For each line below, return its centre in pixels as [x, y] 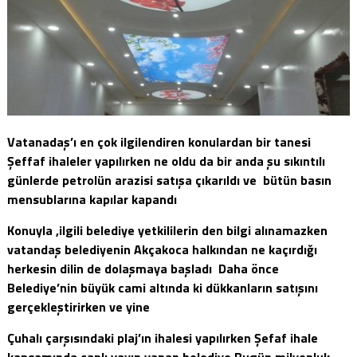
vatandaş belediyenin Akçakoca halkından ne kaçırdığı [162, 249]
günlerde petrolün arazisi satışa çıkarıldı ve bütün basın [169, 180]
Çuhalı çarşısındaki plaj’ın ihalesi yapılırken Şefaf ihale [162, 337]
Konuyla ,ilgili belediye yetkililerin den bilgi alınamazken [169, 230]
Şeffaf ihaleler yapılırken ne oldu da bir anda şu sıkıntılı [166, 161]
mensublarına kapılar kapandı [93, 199]
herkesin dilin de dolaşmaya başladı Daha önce [143, 268]
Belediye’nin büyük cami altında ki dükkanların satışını [162, 287]
